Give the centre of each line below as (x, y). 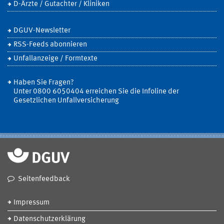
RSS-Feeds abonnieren (50, 45)
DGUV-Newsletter (42, 31)
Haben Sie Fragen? (44, 83)
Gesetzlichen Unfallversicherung (66, 101)
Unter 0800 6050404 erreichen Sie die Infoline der (96, 92)
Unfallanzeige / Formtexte (55, 59)
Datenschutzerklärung (49, 219)
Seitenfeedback (44, 179)
